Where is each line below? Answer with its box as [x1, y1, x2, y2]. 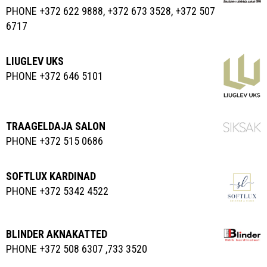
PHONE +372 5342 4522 [6, 185, 108, 198]
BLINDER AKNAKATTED [6, 227, 107, 240]
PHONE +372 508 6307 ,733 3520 [6, 242, 147, 255]
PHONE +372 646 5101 [6, 70, 103, 82]
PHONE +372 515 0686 [6, 135, 103, 148]
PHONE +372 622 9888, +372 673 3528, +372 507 [6, 5, 215, 17]
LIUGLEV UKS [6, 55, 64, 67]
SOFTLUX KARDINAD [6, 170, 96, 183]
